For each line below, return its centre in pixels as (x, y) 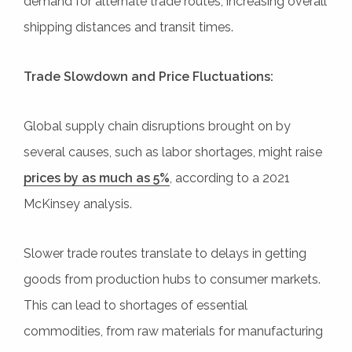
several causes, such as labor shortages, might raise (173, 152)
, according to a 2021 (230, 178)
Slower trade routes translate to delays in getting (165, 253)
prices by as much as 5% (97, 178)
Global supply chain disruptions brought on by (157, 126)
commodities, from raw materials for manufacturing (173, 331)
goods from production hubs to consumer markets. (172, 279)
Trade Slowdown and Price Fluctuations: (148, 76)
